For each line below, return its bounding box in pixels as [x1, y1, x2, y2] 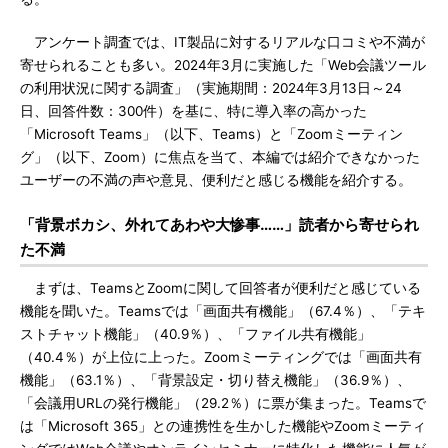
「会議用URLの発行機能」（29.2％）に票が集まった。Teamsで [20, 395, 426, 411]
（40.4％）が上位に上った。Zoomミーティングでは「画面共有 [20, 349, 422, 365]
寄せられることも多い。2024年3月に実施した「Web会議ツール [20, 57, 426, 73]
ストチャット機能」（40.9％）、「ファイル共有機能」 [20, 326, 371, 342]
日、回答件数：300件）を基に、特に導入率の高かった [20, 103, 367, 119]
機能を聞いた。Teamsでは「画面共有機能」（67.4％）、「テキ [20, 303, 426, 319]
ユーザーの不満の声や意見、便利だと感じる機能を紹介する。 [20, 172, 412, 188]
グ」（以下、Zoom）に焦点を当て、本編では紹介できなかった [20, 149, 420, 165]
